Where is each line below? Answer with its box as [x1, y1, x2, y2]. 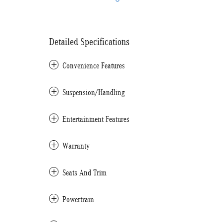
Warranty [62, 141, 90, 151]
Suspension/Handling [62, 88, 125, 97]
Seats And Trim [62, 168, 107, 177]
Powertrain [62, 195, 94, 204]
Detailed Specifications [49, 36, 129, 47]
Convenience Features [62, 61, 125, 70]
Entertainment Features [62, 114, 129, 124]
